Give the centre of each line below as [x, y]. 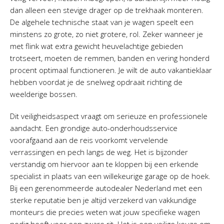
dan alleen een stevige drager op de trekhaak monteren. [107, 10]
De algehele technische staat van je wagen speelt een [102, 22]
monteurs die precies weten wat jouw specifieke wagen [105, 212]
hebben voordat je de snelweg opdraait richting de [96, 82]
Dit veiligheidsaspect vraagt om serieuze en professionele [109, 116]
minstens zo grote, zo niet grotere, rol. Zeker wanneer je [106, 34]
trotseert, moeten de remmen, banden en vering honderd [110, 58]
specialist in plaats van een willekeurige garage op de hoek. [110, 176]
